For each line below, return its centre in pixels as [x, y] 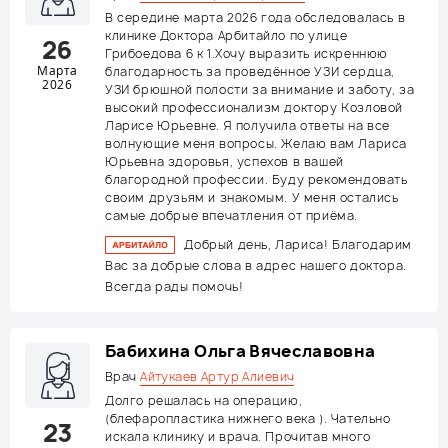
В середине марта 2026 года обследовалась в [255, 17]
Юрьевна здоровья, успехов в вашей [224, 161]
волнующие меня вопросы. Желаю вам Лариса [256, 143]
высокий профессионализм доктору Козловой [254, 107]
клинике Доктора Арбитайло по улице [226, 35]
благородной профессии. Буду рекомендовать [256, 179]
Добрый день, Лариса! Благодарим [298, 244]
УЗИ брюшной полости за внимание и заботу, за [260, 89]
